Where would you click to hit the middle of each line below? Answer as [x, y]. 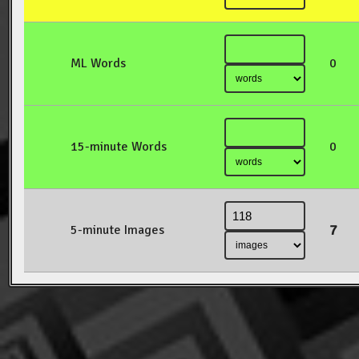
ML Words [98, 64]
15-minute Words [119, 147]
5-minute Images [117, 230]
